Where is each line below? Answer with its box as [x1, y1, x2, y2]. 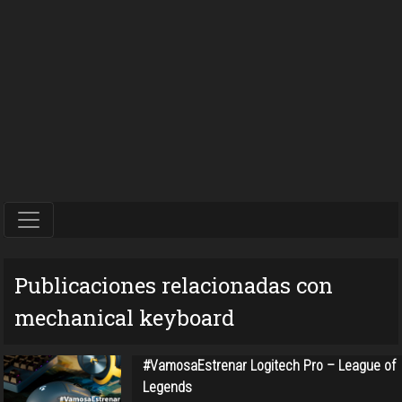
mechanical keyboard [14, 302, 234, 332]
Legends [142, 378, 192, 396]
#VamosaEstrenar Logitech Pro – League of [142, 356, 396, 374]
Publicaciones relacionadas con [14, 270, 333, 300]
